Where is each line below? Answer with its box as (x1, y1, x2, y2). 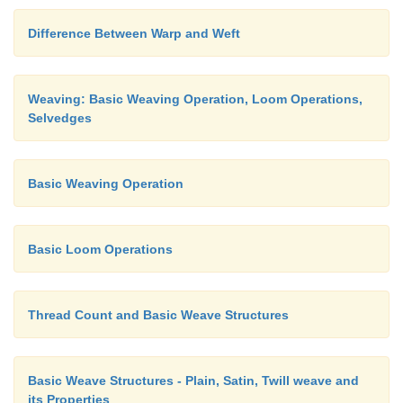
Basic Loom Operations (28, 241, 173, 256)
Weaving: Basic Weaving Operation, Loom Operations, (28, 91, 363, 106)
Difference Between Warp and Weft (28, 25, 240, 40)
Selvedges (28, 110, 92, 125)
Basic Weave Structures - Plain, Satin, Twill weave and (28, 372, 359, 388)
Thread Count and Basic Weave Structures (28, 307, 289, 322)
